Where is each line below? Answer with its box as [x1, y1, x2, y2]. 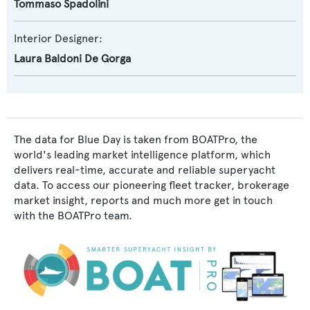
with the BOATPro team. [14, 209, 132, 222]
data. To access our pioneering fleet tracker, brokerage [14, 179, 289, 192]
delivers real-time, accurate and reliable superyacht [14, 163, 275, 176]
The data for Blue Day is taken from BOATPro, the [14, 133, 257, 146]
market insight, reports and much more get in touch [14, 194, 273, 207]
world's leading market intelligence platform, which [14, 148, 271, 161]
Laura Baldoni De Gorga [14, 52, 131, 65]
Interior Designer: [14, 32, 102, 45]
